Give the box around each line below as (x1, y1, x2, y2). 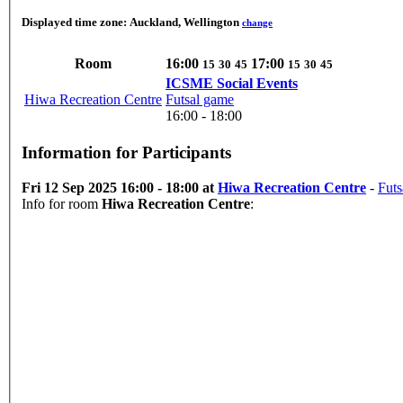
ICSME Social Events (217, 75, 298, 91)
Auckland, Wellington (130, 15, 239, 30)
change (242, 17, 273, 29)
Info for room (22, 196, 102, 212)
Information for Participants (22, 143, 231, 163)
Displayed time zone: (22, 15, 130, 30)
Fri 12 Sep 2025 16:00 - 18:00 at (22, 180, 218, 196)
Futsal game (166, 91, 234, 107)
